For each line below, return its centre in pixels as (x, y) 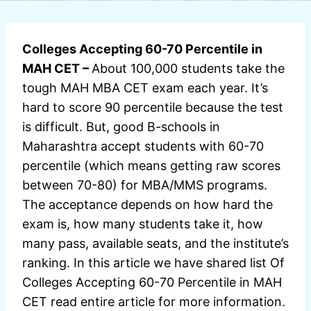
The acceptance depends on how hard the (148, 204)
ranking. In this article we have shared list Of (153, 262)
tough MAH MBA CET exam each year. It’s (145, 87)
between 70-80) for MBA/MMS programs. (145, 185)
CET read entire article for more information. (154, 301)
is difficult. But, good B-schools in (121, 126)
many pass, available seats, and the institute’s (155, 243)
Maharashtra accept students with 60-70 (143, 146)
